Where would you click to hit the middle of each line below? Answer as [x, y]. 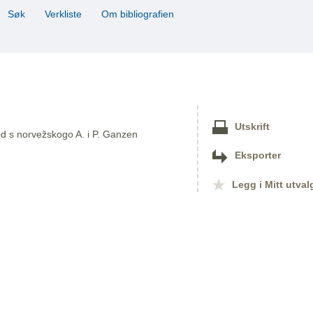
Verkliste [63, 14]
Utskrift [252, 127]
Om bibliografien [139, 14]
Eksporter [258, 156]
